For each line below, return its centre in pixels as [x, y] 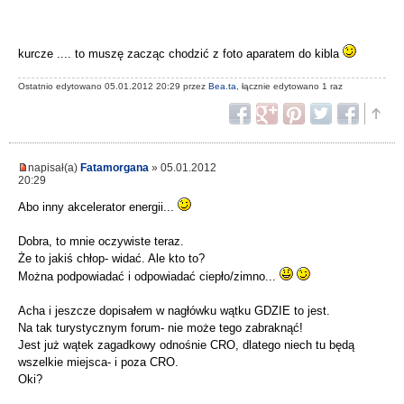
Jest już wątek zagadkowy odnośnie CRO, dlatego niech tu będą [186, 345]
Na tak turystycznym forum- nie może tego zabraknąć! [161, 328]
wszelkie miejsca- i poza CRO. [98, 363]
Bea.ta [222, 87]
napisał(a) [54, 168]
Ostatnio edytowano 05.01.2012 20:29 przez [113, 87]
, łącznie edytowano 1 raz [289, 87]
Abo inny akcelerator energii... [98, 207]
